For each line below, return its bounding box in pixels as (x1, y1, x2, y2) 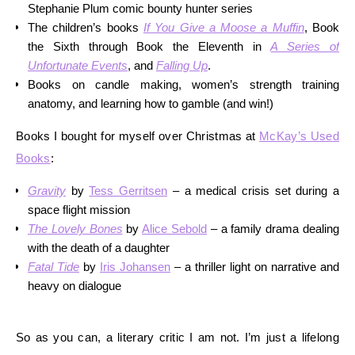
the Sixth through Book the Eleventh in (28, 39, 271, 53)
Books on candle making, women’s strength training (28, 77, 339, 91)
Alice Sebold (142, 221, 208, 235)
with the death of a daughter (28, 240, 170, 254)
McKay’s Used (259, 128, 339, 143)
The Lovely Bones (28, 221, 123, 235)
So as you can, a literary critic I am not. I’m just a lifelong (16, 330, 339, 344)
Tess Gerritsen (89, 183, 168, 197)
